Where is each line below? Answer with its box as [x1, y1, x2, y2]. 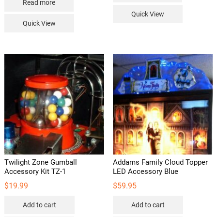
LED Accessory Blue [112, 167, 178, 176]
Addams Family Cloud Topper [112, 158, 208, 167]
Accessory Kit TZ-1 [4, 167, 66, 176]
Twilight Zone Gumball [4, 158, 77, 167]
